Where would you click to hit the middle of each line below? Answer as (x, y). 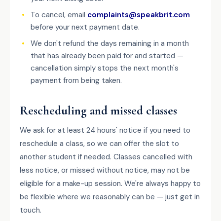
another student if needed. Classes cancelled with (106, 157)
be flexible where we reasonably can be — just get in (110, 197)
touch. (31, 210)
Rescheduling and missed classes (98, 110)
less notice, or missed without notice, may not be (105, 170)
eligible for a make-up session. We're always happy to (110, 184)
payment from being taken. (76, 80)
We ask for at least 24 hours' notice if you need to (105, 130)
